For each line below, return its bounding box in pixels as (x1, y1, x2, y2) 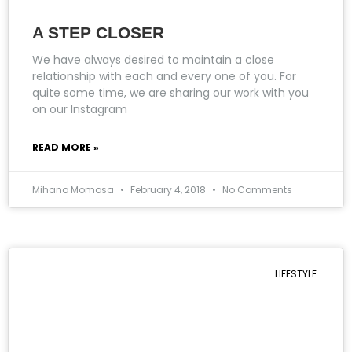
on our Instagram (32, 101, 127, 117)
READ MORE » (32, 140, 99, 154)
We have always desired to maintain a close (32, 51, 274, 68)
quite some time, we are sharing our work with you (32, 84, 309, 101)
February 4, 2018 (128, 182, 208, 196)
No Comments (220, 182, 292, 196)
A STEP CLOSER (32, 23, 164, 42)
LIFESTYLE (274, 266, 317, 280)
